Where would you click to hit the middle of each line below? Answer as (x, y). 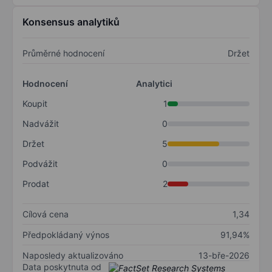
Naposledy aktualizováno (73, 256)
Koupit (35, 104)
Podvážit (40, 164)
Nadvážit (41, 124)
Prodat (36, 184)
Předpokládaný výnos (66, 235)
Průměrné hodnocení (63, 53)
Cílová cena (46, 214)
